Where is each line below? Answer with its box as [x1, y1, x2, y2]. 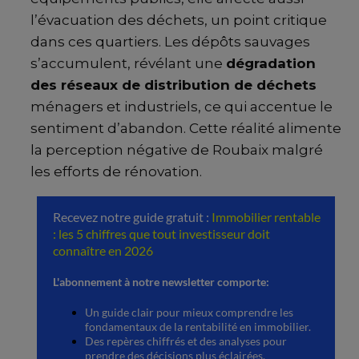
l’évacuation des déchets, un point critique [30, 11, 327, 28]
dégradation [226, 54, 316, 71]
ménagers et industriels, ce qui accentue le [30, 98, 333, 115]
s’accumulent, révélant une [30, 54, 226, 71]
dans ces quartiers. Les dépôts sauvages [30, 33, 310, 50]
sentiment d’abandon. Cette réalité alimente [30, 119, 341, 136]
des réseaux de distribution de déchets [30, 76, 317, 93]
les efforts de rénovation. [30, 163, 202, 179]
